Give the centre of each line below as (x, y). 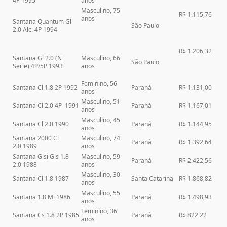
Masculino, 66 (101, 58)
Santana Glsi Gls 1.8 (41, 157)
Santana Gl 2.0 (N (37, 58)
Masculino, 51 (101, 102)
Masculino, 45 (101, 120)
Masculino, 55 (101, 193)
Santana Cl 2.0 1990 (41, 124)
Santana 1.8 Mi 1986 (42, 197)
